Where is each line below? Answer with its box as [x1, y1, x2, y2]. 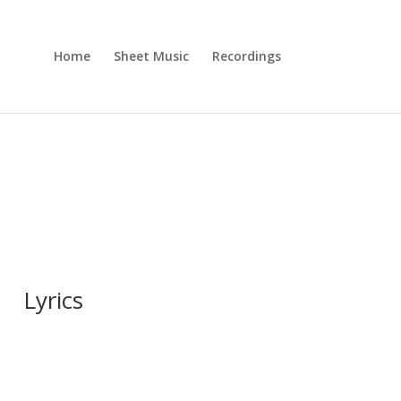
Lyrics [23, 284, 84, 317]
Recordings [211, 47, 281, 64]
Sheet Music [113, 47, 189, 64]
